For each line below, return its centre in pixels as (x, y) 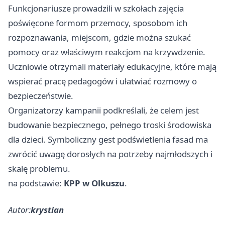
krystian (47, 209)
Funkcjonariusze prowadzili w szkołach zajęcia (96, 8)
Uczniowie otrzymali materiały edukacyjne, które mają (112, 66)
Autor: (19, 209)
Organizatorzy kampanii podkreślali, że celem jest (103, 110)
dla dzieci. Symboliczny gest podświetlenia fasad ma (108, 139)
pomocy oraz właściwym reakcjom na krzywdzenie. (107, 52)
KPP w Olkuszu (94, 183)
